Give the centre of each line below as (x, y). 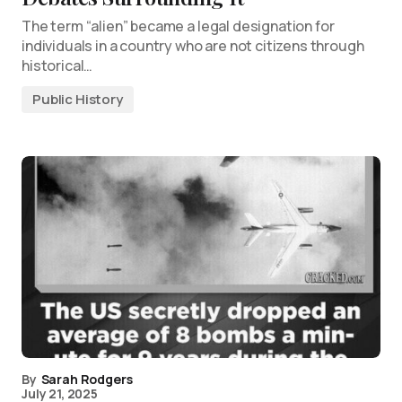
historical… (57, 66)
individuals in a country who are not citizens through (193, 46)
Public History (78, 99)
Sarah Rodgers (87, 379)
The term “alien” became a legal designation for (178, 26)
